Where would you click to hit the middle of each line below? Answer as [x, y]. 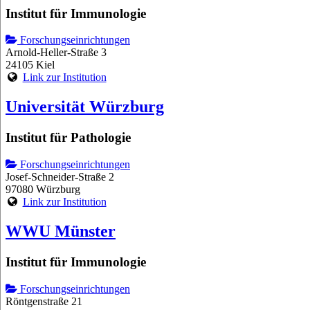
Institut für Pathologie [68, 138]
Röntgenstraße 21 [44, 301]
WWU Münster [61, 231]
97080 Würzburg [43, 189]
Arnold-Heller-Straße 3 [56, 53]
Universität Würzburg [85, 107]
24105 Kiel [30, 65]
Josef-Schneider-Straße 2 [60, 176]
